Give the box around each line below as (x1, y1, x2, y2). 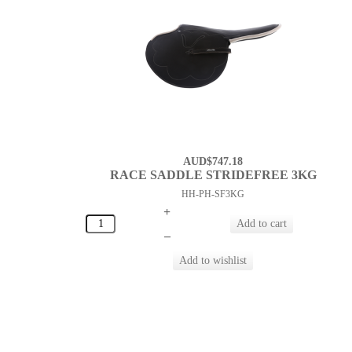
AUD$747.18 (183, 156, 244, 168)
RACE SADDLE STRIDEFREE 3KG (109, 168, 317, 182)
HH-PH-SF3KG (181, 189, 245, 200)
